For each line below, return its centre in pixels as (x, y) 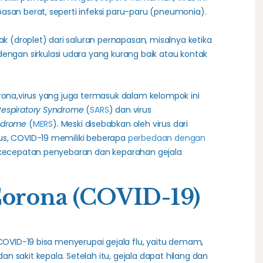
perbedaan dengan (167, 138)
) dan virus (130, 110)
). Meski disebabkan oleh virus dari (121, 124)
